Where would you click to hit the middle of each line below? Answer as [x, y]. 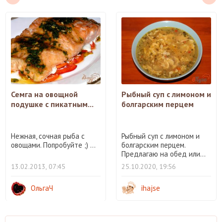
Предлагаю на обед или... [164, 154]
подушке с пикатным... [52, 104]
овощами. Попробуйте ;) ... [53, 145]
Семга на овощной [44, 94]
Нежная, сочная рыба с [48, 136]
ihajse [151, 188]
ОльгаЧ [42, 188]
